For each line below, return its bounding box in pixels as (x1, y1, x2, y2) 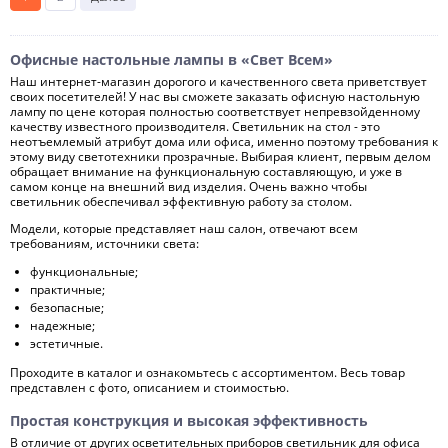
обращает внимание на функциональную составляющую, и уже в (10, 163, 402, 180)
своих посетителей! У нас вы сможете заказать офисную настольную (10, 88, 420, 105)
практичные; (30, 281, 105, 298)
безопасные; (30, 299, 104, 316)
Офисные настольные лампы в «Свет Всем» (10, 50, 333, 69)
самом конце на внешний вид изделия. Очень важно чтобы (10, 178, 367, 195)
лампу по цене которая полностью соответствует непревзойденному (10, 103, 420, 120)
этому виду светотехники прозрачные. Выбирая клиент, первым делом (10, 148, 431, 165)
